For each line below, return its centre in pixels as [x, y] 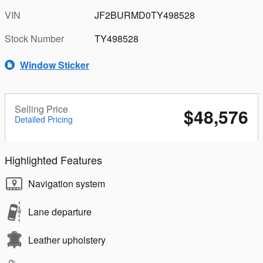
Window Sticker [55, 65]
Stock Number [34, 39]
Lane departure [60, 212]
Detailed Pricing [44, 119]
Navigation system [67, 184]
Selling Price [41, 109]
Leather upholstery [67, 240]
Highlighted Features [53, 160]
